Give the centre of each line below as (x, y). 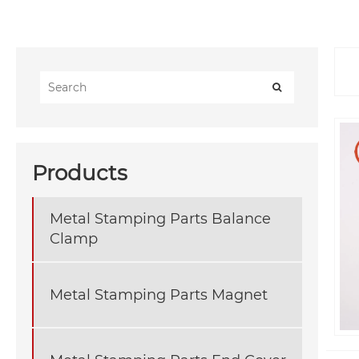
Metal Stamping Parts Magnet (159, 294)
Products (80, 173)
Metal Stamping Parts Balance (160, 219)
